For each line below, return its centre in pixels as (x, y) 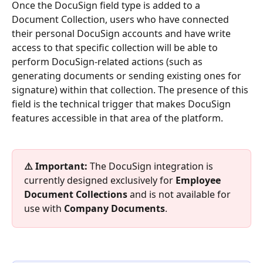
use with (44, 208)
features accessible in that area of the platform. (117, 118)
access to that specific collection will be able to (116, 48)
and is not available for (180, 194)
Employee (199, 180)
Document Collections (76, 194)
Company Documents (114, 208)
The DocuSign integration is (151, 166)
